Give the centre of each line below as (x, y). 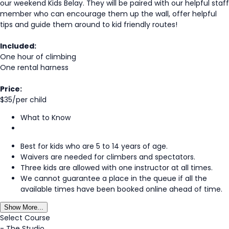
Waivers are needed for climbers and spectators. (108, 157)
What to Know (45, 117)
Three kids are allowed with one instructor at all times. (117, 167)
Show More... (24, 207)
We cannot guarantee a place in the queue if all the (114, 178)
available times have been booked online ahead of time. (121, 189)
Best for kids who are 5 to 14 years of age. (94, 146)
